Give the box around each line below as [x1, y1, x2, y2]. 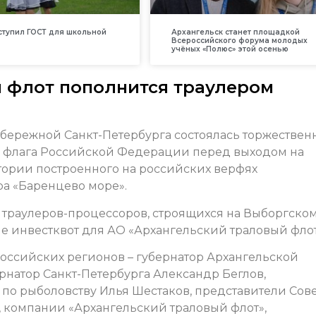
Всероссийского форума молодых [171, 36, 308, 46]
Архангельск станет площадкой [171, 28, 300, 37]
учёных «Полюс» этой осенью [171, 44, 288, 54]
